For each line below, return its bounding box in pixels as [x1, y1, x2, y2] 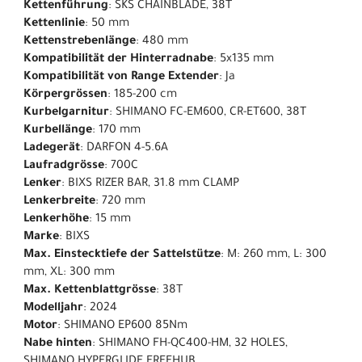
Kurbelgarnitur [23, 106, 109, 120]
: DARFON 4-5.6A [80, 141, 168, 155]
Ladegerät [23, 141, 80, 155]
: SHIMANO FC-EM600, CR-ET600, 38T [109, 106, 306, 120]
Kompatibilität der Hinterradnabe [23, 53, 213, 66]
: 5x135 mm [213, 53, 274, 66]
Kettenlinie [23, 17, 85, 31]
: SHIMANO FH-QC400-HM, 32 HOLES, [92, 337, 288, 351]
